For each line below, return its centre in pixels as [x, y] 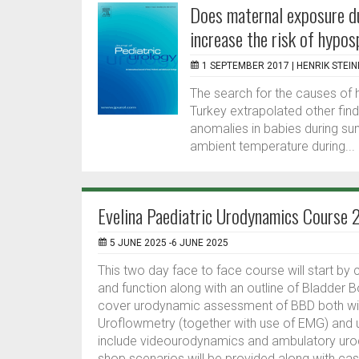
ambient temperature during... [272, 146]
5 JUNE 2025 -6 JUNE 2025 [169, 243]
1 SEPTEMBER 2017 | [249, 66]
